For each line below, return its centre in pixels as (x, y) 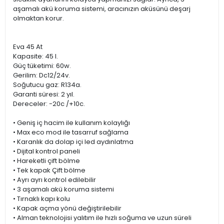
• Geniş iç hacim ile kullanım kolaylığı (71, 123)
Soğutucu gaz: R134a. (47, 85)
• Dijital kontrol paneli (46, 151)
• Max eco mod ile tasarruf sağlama (71, 132)
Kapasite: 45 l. (35, 56)
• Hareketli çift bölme (46, 161)
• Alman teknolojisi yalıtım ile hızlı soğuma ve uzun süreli (102, 218)
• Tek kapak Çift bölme (49, 170)
